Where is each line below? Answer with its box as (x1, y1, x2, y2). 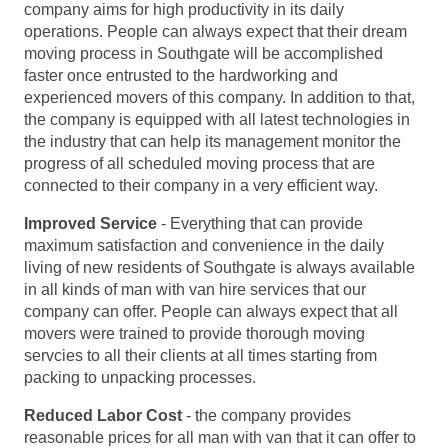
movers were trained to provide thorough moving (24, 325, 365, 343)
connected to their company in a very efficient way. (24, 177, 378, 195)
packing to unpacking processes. (24, 369, 256, 387)
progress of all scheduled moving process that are (24, 155, 375, 173)
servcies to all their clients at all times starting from (24, 347, 377, 365)
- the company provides (182, 407, 351, 425)
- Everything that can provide (157, 215, 363, 233)
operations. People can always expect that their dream (24, 23, 407, 41)
